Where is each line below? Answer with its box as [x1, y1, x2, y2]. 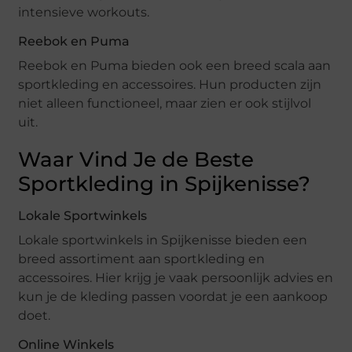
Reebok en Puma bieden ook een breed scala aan [18, 58, 332, 74]
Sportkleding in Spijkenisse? [18, 171, 311, 197]
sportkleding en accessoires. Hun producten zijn [18, 77, 322, 93]
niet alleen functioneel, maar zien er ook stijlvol [18, 96, 312, 112]
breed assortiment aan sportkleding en [18, 251, 266, 267]
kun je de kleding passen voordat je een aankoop [18, 289, 328, 305]
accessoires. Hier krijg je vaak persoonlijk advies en [18, 270, 334, 286]
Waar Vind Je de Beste [18, 147, 255, 173]
